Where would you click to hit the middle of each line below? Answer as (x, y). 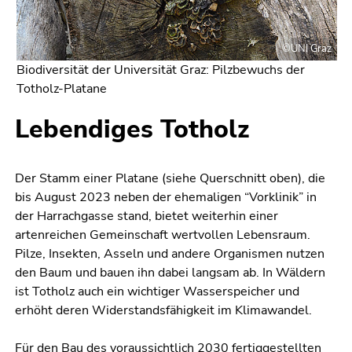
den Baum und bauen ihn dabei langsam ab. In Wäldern (170, 273)
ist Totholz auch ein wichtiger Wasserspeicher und (157, 292)
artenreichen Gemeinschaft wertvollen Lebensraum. (163, 235)
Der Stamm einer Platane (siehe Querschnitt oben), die (170, 179)
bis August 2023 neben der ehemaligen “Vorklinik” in (166, 198)
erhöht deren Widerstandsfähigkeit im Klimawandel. (163, 311)
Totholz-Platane (62, 89)
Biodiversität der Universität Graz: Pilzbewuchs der (161, 70)
